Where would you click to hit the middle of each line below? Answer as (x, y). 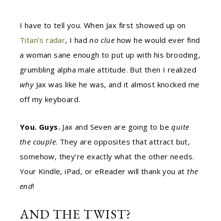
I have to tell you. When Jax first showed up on (103, 25)
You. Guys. (40, 127)
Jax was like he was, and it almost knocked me (117, 84)
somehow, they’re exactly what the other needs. (107, 156)
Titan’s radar (43, 40)
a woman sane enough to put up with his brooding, (110, 55)
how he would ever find (157, 40)
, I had (77, 40)
